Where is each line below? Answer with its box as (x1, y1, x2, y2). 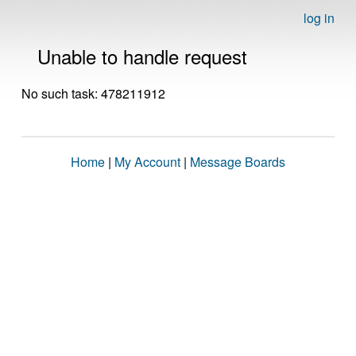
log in (304, 9, 335, 27)
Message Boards (190, 153, 285, 171)
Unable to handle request (37, 42, 247, 70)
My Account (114, 153, 180, 171)
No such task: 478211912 (21, 84, 165, 103)
